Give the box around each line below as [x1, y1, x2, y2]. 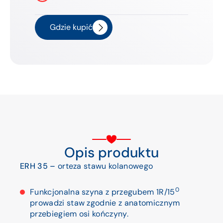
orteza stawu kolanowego [57, 161, 153, 171]
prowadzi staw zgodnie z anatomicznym [30, 198, 180, 208]
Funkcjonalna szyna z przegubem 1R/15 [30, 187, 175, 197]
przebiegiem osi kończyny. [30, 209, 129, 219]
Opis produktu [64, 143, 159, 162]
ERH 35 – [20, 161, 58, 171]
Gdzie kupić [50, 22, 93, 32]
